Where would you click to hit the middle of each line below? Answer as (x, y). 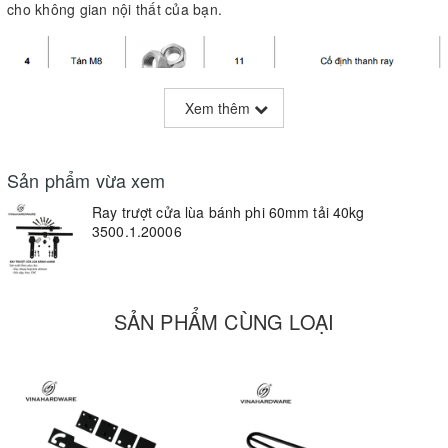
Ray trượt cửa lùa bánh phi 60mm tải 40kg (228, 211)
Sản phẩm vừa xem (86, 179)
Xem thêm (219, 107)
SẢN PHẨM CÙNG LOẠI (224, 321)
